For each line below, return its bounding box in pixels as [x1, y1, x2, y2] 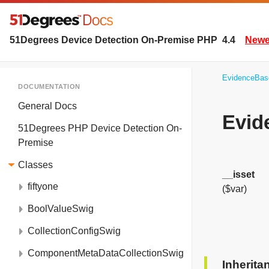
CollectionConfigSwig [28, 226, 121, 237]
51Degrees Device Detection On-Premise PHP [10, 34, 222, 45]
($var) [222, 184, 247, 195]
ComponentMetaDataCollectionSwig [28, 247, 184, 258]
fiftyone [28, 181, 58, 192]
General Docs [18, 100, 77, 111]
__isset [222, 169, 255, 180]
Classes [18, 159, 53, 170]
